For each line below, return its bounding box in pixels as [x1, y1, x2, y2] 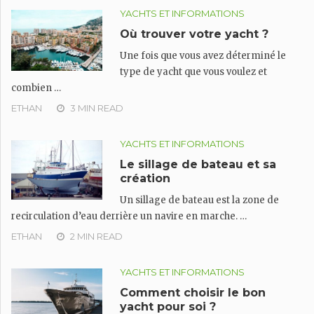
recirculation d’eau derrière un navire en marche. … [11, 210, 247, 222]
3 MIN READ [70, 102, 123, 114]
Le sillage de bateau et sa [120, 158, 276, 171]
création [120, 172, 170, 185]
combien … [11, 82, 61, 94]
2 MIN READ [70, 231, 123, 242]
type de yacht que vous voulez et [120, 66, 267, 78]
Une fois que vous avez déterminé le [120, 50, 286, 62]
